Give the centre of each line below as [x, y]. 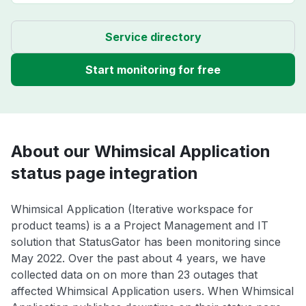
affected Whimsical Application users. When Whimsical [152, 291]
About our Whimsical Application [141, 152]
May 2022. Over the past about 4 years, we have [138, 259]
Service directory [153, 37]
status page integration [105, 173]
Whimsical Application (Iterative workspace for [132, 209]
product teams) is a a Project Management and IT [140, 226]
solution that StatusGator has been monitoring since [146, 242]
